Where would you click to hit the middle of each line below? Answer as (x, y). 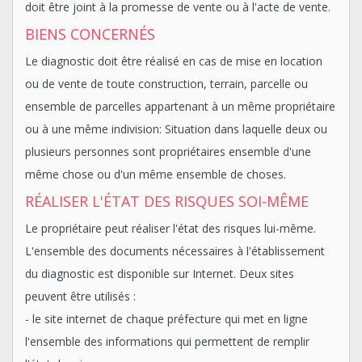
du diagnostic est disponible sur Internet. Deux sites (160, 274)
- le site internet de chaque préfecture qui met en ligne (166, 319)
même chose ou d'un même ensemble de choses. (156, 175)
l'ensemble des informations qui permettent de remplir (167, 342)
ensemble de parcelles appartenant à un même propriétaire (180, 107)
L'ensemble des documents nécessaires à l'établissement (175, 251)
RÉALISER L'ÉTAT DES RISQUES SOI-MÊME (167, 202)
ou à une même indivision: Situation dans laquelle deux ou (176, 129)
